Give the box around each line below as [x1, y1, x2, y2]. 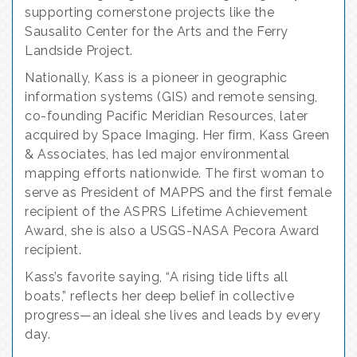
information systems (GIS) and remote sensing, [25, 89, 318, 104]
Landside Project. [25, 43, 133, 58]
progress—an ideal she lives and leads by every [25, 308, 320, 323]
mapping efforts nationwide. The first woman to [25, 166, 324, 181]
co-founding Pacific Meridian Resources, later [25, 108, 308, 124]
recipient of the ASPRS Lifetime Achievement [25, 204, 308, 219]
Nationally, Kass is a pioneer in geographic [25, 70, 288, 85]
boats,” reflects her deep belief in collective [25, 288, 294, 304]
